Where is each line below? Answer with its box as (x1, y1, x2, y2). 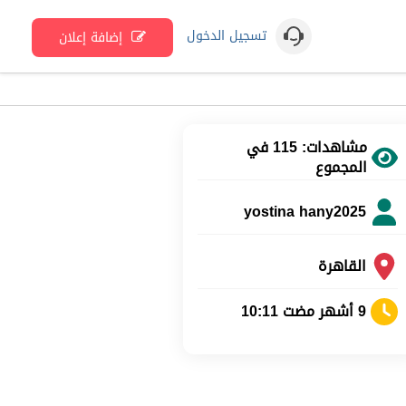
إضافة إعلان (59, 24, 127, 50)
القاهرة (318, 251, 367, 280)
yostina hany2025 (244, 197, 367, 226)
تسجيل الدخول (187, 24, 266, 48)
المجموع (315, 152, 368, 181)
